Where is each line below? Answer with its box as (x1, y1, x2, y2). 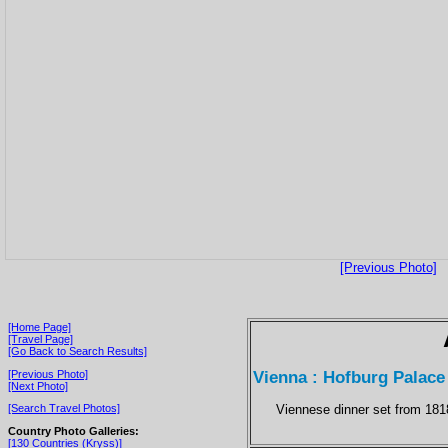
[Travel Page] (8, 332, 73, 345)
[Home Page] (8, 320, 71, 333)
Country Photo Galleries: (8, 424, 139, 437)
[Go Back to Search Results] (8, 344, 147, 357)
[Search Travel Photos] (8, 402, 120, 415)
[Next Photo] (8, 379, 68, 392)
